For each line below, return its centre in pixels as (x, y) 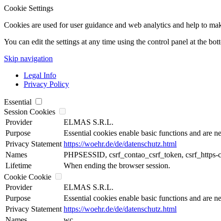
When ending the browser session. (117, 166)
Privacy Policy (46, 84)
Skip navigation (28, 58)
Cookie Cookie (28, 177)
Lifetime (18, 166)
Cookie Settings (29, 8)
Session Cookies (30, 112)
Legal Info (40, 75)
